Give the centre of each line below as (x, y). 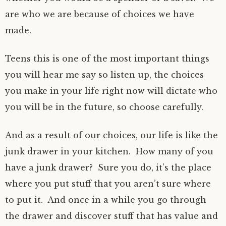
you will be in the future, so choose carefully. (105, 107)
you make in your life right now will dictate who (111, 91)
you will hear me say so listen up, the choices (104, 75)
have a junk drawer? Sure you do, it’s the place (108, 167)
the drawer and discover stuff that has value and (111, 216)
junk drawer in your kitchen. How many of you (109, 151)
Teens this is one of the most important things (107, 59)
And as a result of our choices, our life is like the (111, 135)
